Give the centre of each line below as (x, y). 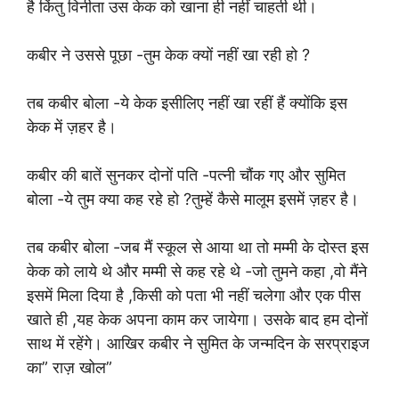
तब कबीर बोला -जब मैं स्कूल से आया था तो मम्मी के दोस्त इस (198, 248)
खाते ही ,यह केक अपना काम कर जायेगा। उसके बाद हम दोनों (197, 320)
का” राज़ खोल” (69, 368)
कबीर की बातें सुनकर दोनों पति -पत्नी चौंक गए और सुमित (186, 175)
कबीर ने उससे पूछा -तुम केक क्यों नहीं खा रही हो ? (168, 55)
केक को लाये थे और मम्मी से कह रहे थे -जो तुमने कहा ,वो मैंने (197, 272)
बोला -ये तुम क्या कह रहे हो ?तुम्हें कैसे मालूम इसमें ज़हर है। (195, 199)
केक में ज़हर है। (74, 127)
